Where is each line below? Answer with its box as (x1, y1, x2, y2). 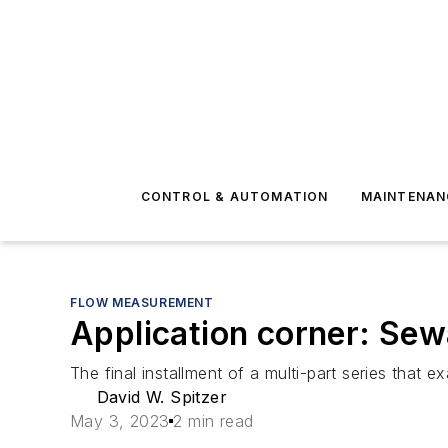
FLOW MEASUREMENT (70, 295, 214, 310)
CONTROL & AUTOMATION (140, 189, 329, 204)
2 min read (173, 411, 254, 431)
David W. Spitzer (96, 387, 227, 407)
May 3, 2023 (70, 411, 170, 431)
